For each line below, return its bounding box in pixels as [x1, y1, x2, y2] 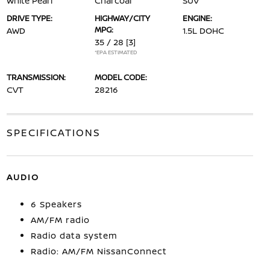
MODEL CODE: [94, 72, 147, 83]
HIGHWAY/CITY [94, 13, 150, 24]
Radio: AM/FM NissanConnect [30, 245, 167, 257]
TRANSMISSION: [6, 72, 66, 83]
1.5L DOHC [183, 25, 225, 36]
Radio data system [30, 230, 118, 241]
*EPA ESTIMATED [94, 48, 137, 56]
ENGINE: [183, 13, 213, 24]
